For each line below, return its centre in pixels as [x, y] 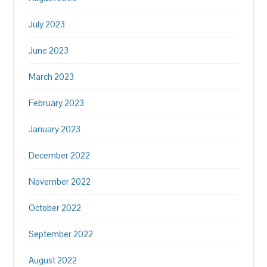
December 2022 [60, 155]
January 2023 [55, 129]
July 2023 [47, 24]
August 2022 [53, 260]
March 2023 [52, 77]
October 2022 [55, 208]
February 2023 [57, 103]
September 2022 [61, 234]
